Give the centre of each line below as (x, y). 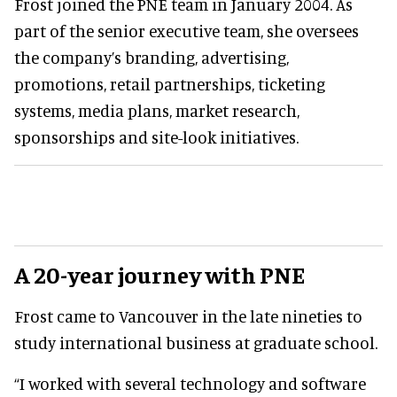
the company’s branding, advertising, (152, 58)
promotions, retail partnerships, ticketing (170, 84)
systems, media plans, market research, (157, 111)
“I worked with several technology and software (190, 384)
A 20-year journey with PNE (160, 275)
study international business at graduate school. (196, 343)
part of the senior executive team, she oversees (187, 31)
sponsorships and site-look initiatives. (156, 137)
